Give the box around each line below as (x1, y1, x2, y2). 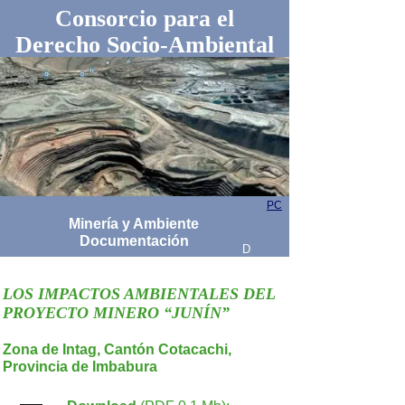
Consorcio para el (55, 5, 234, 32)
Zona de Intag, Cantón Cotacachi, (3, 342, 231, 357)
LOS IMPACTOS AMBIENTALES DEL (3, 285, 275, 303)
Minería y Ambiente (69, 216, 199, 231)
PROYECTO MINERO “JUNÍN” (3, 304, 230, 322)
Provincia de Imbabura (3, 359, 157, 374)
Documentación (79, 233, 189, 249)
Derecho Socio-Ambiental (15, 32, 274, 58)
